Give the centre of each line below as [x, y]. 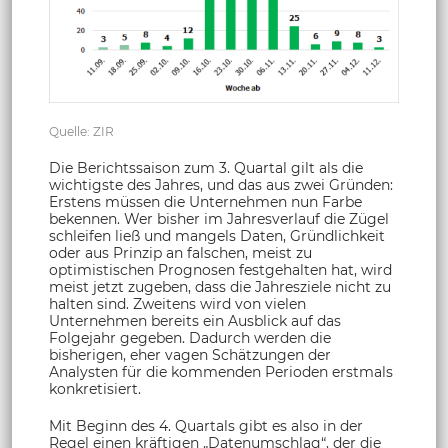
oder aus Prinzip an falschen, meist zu [180, 253]
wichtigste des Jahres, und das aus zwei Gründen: [221, 185]
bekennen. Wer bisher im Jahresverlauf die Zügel [219, 219]
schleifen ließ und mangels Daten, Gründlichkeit [217, 236]
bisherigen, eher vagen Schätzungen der [190, 355]
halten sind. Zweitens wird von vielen [177, 304]
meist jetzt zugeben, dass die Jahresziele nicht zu [220, 287]
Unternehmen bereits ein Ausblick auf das [195, 321]
